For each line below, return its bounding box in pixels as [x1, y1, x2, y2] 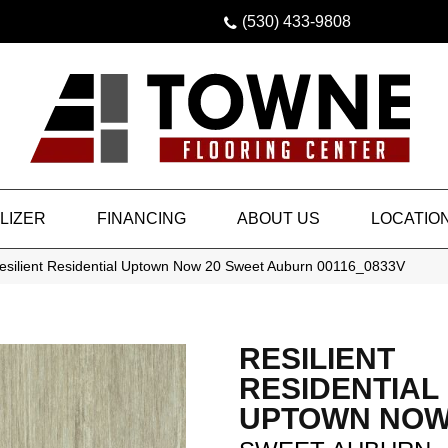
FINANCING [97, 210, 186, 227]
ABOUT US [237, 210, 320, 227]
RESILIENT [239, 342, 395, 375]
